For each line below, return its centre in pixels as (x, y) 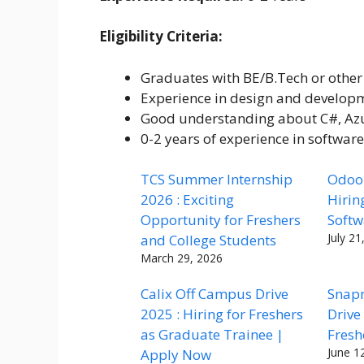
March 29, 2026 (182, 258)
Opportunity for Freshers (221, 220)
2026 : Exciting (187, 200)
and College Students (208, 240)
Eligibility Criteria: (161, 37)
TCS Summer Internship (217, 180)
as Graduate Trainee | (212, 335)
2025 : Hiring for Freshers (222, 314)
